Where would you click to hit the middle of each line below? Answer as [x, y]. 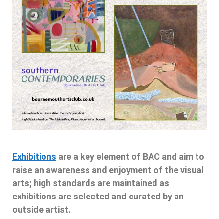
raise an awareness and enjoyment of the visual [108, 170]
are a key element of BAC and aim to [131, 157]
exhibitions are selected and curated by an [98, 197]
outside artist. [42, 210]
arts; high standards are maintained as [91, 183]
